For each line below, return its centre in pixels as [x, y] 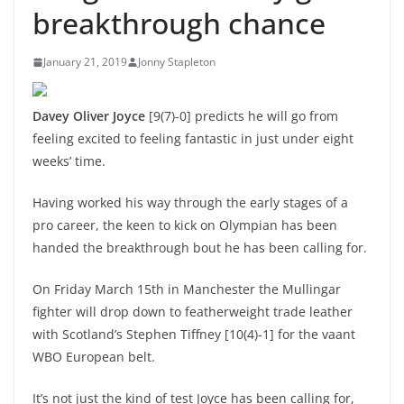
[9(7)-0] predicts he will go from [242, 116]
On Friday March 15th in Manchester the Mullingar [187, 289]
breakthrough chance [179, 23]
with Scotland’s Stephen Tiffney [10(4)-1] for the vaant [194, 334]
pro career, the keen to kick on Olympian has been [185, 225]
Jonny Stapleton [177, 62]
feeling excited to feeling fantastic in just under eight [193, 138]
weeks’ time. [69, 161]
